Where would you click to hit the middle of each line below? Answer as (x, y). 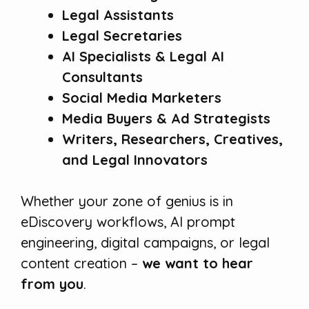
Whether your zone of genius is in (127, 201)
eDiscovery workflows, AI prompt (128, 222)
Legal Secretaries (122, 36)
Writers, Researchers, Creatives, (172, 139)
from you (52, 284)
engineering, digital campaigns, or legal (145, 243)
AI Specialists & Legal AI (143, 57)
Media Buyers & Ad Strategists (166, 119)
